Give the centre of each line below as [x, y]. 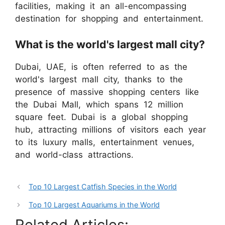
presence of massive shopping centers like [107, 92]
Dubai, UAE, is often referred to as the [101, 67]
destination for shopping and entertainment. [109, 19]
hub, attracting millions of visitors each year [110, 129]
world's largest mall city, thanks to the [99, 79]
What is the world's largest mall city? [110, 44]
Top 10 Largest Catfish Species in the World [103, 187]
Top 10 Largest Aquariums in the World [94, 205]
